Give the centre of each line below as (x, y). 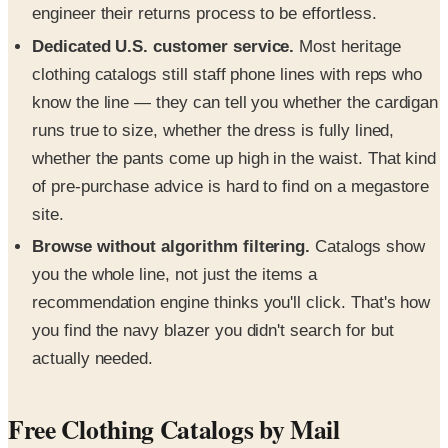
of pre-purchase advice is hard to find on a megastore (231, 186)
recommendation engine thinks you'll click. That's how (231, 302)
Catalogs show (367, 246)
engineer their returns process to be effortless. (204, 14)
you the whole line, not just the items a (174, 274)
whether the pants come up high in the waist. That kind (234, 158)
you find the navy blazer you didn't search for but (213, 330)
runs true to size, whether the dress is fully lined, (213, 130)
